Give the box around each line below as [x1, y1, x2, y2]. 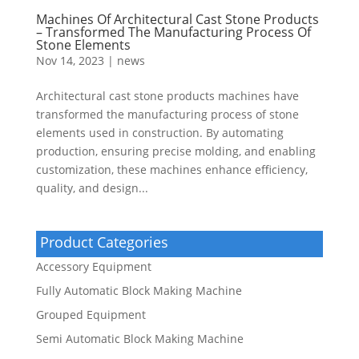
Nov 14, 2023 [35, 52, 104, 68]
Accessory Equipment [35, 258, 151, 274]
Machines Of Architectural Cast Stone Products [35, 10, 319, 28]
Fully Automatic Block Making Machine [35, 282, 242, 298]
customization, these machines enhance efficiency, [35, 161, 308, 177]
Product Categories [39, 232, 168, 252]
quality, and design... [35, 179, 148, 196]
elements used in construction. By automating [35, 124, 284, 140]
